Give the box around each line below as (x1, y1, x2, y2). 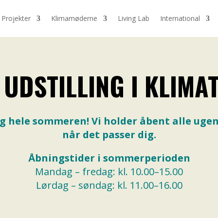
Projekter (1, 14, 31, 23)
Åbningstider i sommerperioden (28, 151, 190, 164)
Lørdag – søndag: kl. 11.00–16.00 (36, 178, 182, 192)
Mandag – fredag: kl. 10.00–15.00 (35, 164, 183, 178)
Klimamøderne (51, 14, 98, 23)
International (160, 14, 200, 23)
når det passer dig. (62, 127, 156, 141)
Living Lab (118, 14, 150, 23)
